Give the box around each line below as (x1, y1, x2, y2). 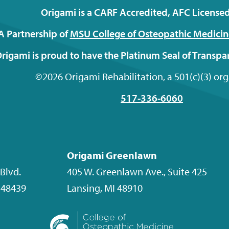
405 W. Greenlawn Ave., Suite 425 (67, 165, 207, 178)
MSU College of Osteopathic (70, 27, 193, 40)
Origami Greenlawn (67, 149, 157, 162)
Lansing (67, 181, 100, 195)
